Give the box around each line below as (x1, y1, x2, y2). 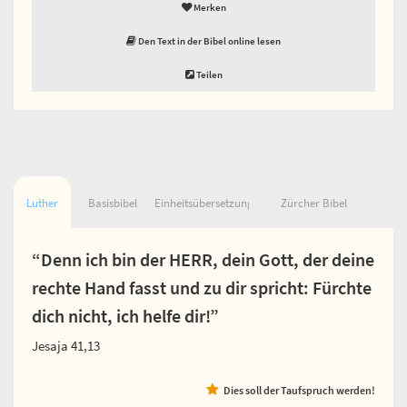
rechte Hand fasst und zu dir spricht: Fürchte (32, 276, 372, 299)
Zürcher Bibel (280, 194, 347, 211)
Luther (25, 194, 58, 211)
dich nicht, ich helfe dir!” (32, 304, 219, 327)
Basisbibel (87, 194, 137, 211)
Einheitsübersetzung (154, 194, 253, 211)
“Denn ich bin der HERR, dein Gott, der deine (32, 248, 374, 271)
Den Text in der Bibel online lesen (136, 34, 281, 47)
